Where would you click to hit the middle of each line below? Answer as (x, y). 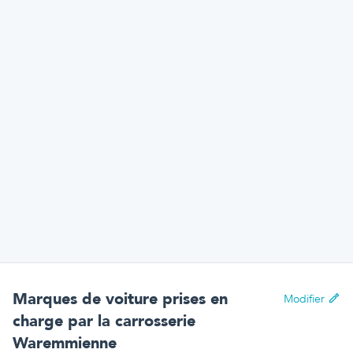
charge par (55, 321)
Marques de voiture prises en (120, 299)
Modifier (304, 299)
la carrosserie (147, 321)
